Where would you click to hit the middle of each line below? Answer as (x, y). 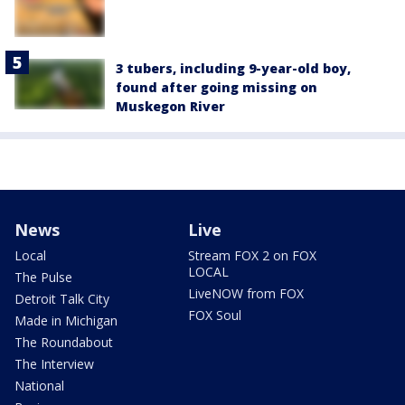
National (39, 385)
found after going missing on (217, 87)
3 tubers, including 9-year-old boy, (233, 68)
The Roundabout (64, 342)
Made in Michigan (66, 320)
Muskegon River (170, 106)
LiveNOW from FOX (246, 293)
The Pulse (43, 277)
